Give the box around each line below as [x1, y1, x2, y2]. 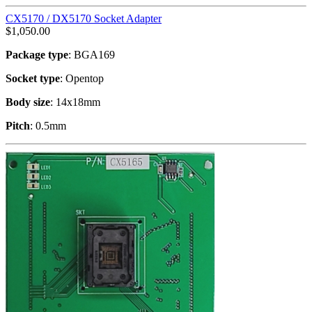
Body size [6, 95, 50, 108]
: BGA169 [68, 48, 115, 61]
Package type [6, 48, 68, 61]
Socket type [6, 72, 60, 84]
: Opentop [60, 72, 104, 84]
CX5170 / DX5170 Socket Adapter [6, 12, 162, 24]
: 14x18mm [50, 95, 100, 108]
